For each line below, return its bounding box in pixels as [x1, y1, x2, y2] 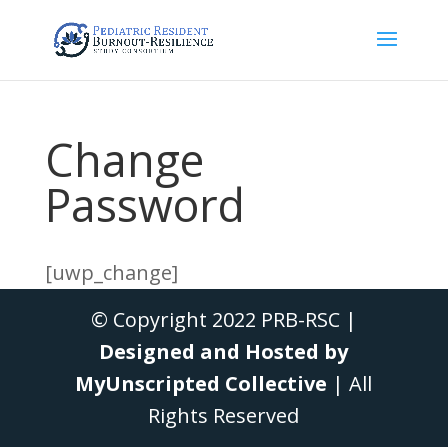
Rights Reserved [148, 402, 300, 429]
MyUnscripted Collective [75, 370, 328, 397]
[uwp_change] [44, 259, 178, 286]
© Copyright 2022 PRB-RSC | [90, 306, 357, 333]
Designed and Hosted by [99, 338, 349, 365]
